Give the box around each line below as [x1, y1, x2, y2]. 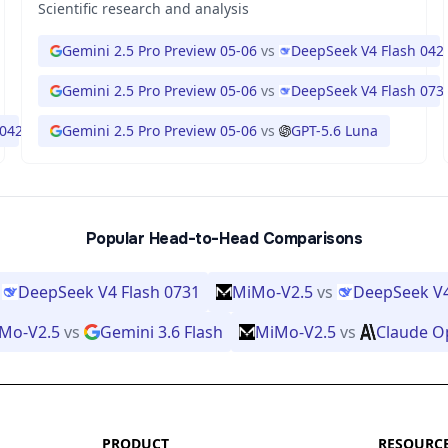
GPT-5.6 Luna [291, 121, 379, 140]
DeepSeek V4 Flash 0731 [18, 281, 200, 303]
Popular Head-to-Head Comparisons [85, 228, 363, 249]
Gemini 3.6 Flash [99, 321, 223, 343]
